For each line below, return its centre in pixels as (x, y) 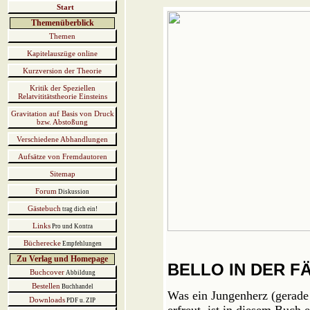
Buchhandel (76, 286)
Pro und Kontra (71, 226)
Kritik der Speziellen (62, 88)
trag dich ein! (79, 209)
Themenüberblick (62, 23)
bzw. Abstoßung (62, 122)
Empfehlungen (81, 244)
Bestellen (46, 286)
